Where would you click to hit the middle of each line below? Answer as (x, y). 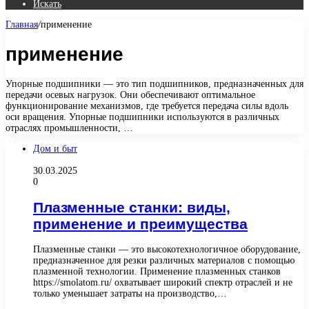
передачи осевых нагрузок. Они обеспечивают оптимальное (130, 94)
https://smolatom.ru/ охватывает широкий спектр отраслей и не (163, 283)
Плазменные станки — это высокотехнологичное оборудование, (167, 250)
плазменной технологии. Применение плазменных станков (157, 272)
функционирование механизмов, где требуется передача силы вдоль (147, 106)
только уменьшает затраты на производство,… (130, 294)
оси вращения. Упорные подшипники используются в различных (142, 117)
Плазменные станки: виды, (132, 207)
